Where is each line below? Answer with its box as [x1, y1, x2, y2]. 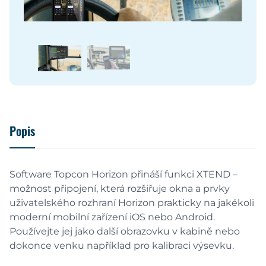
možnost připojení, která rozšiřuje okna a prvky [9, 183, 230, 195]
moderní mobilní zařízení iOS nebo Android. [9, 211, 215, 223]
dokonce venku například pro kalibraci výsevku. [9, 240, 234, 252]
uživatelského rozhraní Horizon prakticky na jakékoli [9, 197, 254, 209]
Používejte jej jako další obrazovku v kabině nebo [9, 226, 240, 237]
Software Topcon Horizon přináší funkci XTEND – [9, 169, 237, 180]
